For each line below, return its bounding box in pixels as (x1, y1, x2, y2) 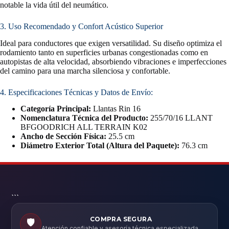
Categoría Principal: (20, 104, 91, 113)
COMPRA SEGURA (89, 215, 152, 223)
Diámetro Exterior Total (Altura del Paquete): (20, 141, 179, 150)
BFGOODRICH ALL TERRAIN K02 (20, 123, 147, 132)
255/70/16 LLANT (148, 113, 213, 123)
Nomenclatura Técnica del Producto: (20, 113, 148, 123)
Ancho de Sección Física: (20, 132, 106, 141)
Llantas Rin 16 (91, 104, 141, 113)
